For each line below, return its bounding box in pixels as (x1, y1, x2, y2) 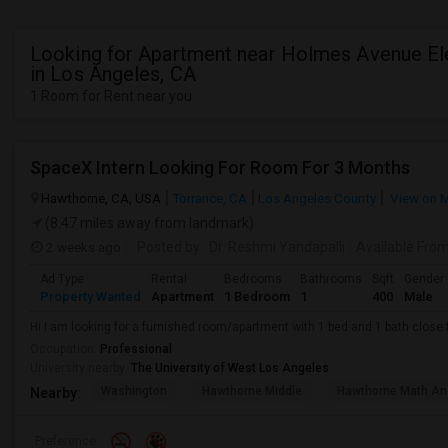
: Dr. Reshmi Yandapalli (200, 239, 345, 255)
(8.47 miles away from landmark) (42, 215, 254, 231)
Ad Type (40, 272, 84, 286)
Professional (100, 342, 172, 356)
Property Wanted (40, 289, 141, 304)
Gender (404, 272, 444, 286)
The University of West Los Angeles (131, 361, 329, 375)
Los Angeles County (258, 190, 376, 206)
